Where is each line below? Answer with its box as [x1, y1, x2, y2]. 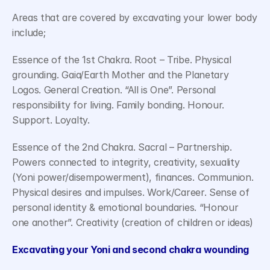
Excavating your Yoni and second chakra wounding [12, 243, 249, 256]
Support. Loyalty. [12, 114, 90, 126]
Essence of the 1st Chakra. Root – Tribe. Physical [12, 54, 231, 66]
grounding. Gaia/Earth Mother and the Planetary [12, 69, 229, 81]
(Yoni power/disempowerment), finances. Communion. [12, 171, 254, 183]
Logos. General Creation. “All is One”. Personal [12, 84, 216, 96]
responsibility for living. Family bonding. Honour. [12, 99, 224, 111]
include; [12, 27, 46, 39]
